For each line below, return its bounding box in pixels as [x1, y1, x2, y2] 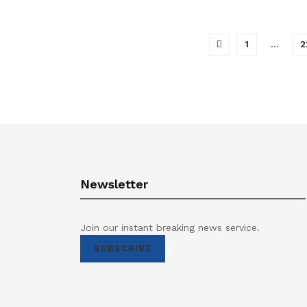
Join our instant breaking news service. [80, 222, 260, 233]
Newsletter [80, 177, 148, 191]
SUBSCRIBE [94, 243, 151, 254]
